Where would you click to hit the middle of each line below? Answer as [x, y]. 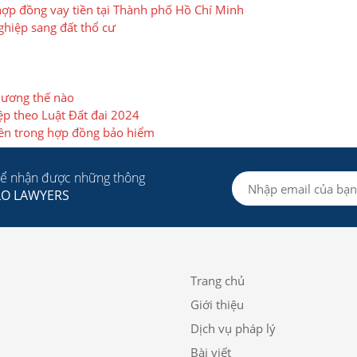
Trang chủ [218, 280]
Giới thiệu [217, 304]
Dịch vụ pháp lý [233, 328]
